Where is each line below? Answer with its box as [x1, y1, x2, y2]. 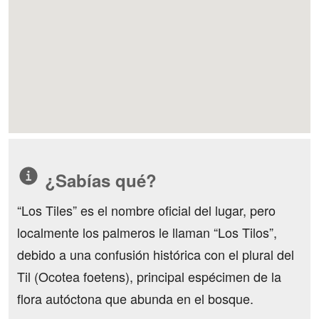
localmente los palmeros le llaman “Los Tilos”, [17, 223, 277, 241]
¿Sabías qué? [40, 168, 157, 192]
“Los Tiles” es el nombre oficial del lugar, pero [17, 201, 276, 219]
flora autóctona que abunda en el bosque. [17, 289, 253, 308]
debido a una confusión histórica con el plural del [17, 245, 294, 263]
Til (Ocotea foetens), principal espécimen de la [17, 267, 281, 286]
